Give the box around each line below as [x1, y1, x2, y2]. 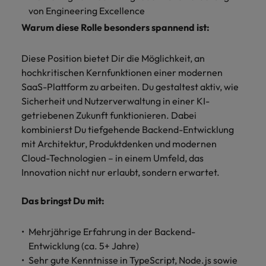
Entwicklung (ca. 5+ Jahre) [28, 240, 139, 252]
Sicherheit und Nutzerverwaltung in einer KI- [21, 95, 210, 107]
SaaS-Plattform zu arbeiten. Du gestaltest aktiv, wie [21, 81, 239, 93]
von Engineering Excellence [28, 5, 145, 17]
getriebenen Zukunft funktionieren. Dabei [21, 109, 197, 121]
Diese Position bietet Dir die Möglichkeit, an [21, 52, 205, 64]
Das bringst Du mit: [21, 195, 104, 207]
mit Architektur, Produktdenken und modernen [21, 138, 217, 150]
